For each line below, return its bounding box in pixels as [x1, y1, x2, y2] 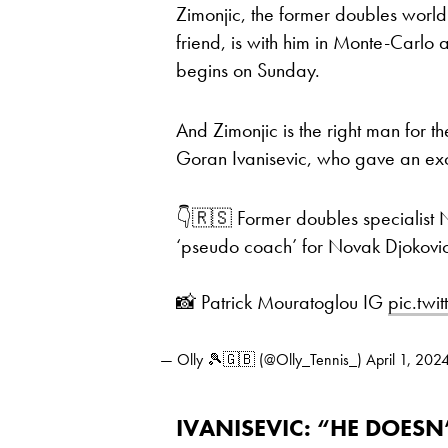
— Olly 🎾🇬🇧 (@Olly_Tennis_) [160, 349, 366, 370]
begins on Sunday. [176, 57, 320, 83]
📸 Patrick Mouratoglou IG [176, 289, 388, 315]
